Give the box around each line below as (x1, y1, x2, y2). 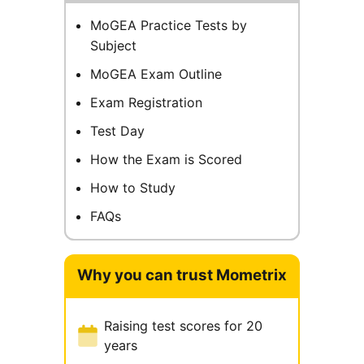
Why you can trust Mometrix (77, 266, 287, 285)
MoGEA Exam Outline (90, 66, 222, 83)
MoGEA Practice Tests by (90, 17, 247, 34)
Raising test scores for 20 (104, 318, 262, 335)
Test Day (90, 123, 145, 140)
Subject (90, 37, 136, 54)
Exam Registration (90, 94, 202, 111)
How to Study (90, 180, 175, 197)
